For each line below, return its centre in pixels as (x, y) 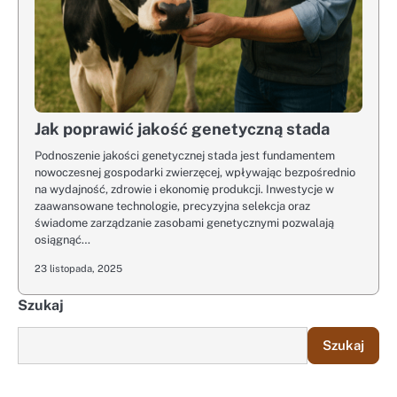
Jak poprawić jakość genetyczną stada (182, 129)
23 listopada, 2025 (78, 269)
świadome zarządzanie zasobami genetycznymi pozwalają (184, 223)
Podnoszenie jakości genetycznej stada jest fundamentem (185, 156)
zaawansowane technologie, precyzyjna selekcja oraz (172, 206)
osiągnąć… (62, 240)
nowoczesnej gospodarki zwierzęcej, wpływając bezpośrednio (195, 172)
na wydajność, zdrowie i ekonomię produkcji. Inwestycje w (184, 189)
